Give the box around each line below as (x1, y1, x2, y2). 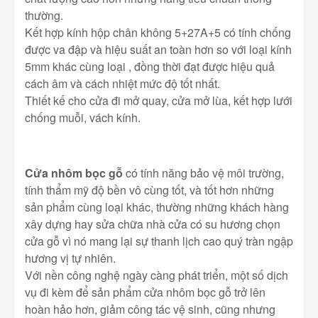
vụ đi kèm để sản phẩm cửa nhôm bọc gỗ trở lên (25, 284, 265, 301)
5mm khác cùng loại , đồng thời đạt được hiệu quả (25, 58, 275, 75)
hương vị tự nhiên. (25, 250, 116, 267)
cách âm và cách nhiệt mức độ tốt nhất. (25, 75, 220, 92)
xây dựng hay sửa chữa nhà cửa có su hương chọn (25, 216, 280, 233)
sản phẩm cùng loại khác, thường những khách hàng (25, 199, 289, 216)
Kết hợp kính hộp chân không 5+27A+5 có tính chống (25, 24, 291, 41)
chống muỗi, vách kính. (25, 109, 141, 126)
